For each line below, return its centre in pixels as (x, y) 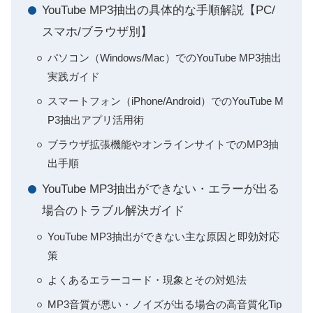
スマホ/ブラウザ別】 (97, 32)
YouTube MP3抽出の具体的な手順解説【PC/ (159, 10)
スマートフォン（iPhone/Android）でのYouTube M (166, 101)
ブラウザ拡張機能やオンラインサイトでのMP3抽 (163, 144)
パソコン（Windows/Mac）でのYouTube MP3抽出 (165, 58)
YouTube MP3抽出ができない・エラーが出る (161, 189)
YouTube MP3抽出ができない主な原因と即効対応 (163, 236)
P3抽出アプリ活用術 (96, 120)
